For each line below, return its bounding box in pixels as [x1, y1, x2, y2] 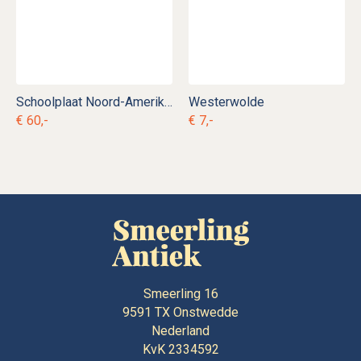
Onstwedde [173, 305, 239, 321]
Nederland [151, 323, 210, 339]
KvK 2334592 [142, 342, 219, 358]
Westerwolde [189, 93, 264, 110]
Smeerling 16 [143, 286, 218, 302]
